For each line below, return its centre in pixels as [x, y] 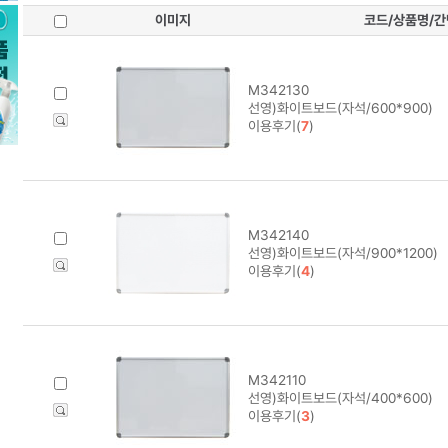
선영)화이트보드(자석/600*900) [340, 107]
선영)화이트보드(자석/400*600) [340, 397]
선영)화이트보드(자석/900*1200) [342, 252]
